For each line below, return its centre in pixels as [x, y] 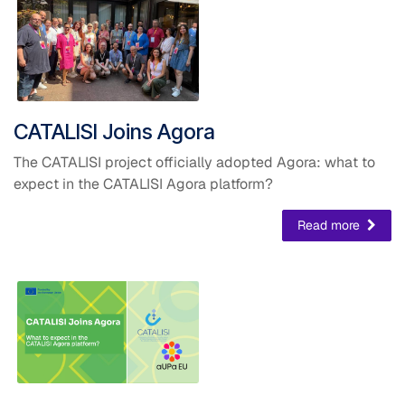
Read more [330, 225]
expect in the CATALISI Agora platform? [143, 184]
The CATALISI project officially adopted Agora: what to [194, 162]
